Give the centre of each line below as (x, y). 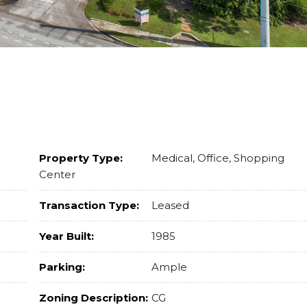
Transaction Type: (89, 205)
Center (57, 174)
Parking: (62, 267)
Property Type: (81, 158)
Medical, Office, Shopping (216, 158)
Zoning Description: (93, 298)
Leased (169, 205)
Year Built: (66, 236)
